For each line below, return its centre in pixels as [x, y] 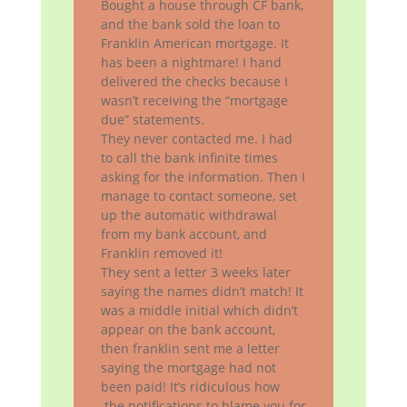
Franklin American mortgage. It [194, 44]
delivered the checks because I [194, 82]
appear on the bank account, [188, 330]
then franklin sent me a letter [190, 349]
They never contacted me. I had [196, 139]
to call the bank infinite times [189, 158]
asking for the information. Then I [203, 177]
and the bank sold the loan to [190, 25]
